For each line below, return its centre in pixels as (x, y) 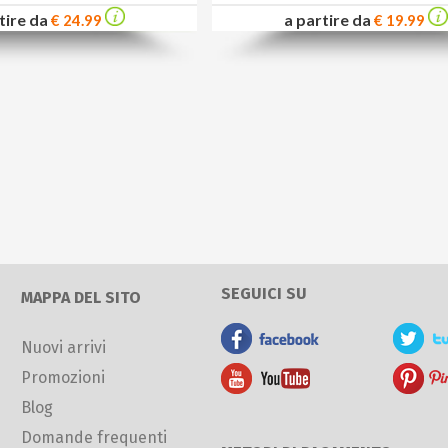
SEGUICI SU (263, 293)
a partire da (328, 20)
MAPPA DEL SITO (80, 297)
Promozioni (62, 377)
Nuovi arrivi (63, 347)
